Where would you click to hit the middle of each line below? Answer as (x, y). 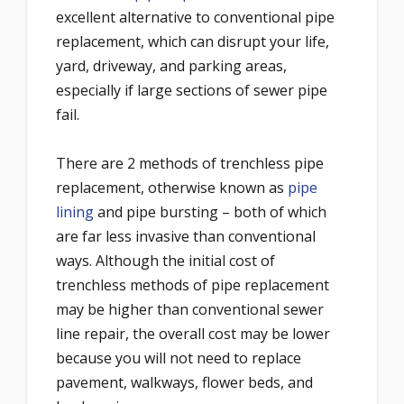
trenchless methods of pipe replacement (193, 285)
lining (75, 211)
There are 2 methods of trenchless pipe (190, 163)
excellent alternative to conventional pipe (195, 17)
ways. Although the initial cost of (165, 260)
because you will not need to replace (179, 358)
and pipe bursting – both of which (210, 211)
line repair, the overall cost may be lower (193, 333)
